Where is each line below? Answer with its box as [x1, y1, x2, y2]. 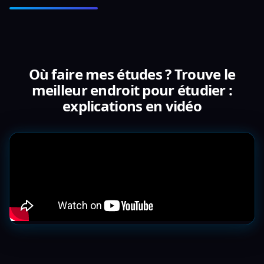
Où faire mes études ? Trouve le [28, 64, 236, 84]
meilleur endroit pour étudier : [31, 80, 233, 100]
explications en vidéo [62, 96, 202, 115]
